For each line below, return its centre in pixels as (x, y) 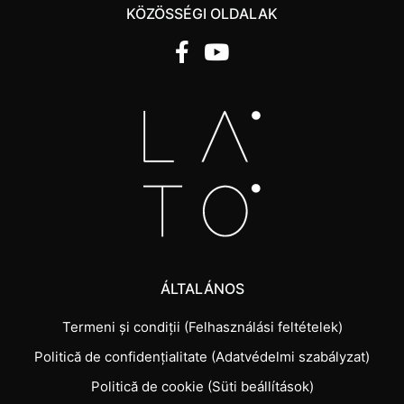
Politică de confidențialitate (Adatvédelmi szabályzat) (202, 357)
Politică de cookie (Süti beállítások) (202, 387)
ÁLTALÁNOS (202, 289)
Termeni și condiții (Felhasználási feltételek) (202, 327)
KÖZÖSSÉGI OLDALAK (202, 14)
